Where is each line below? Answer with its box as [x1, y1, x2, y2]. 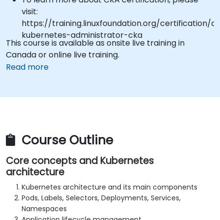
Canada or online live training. [6, 49, 119, 60]
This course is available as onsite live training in [6, 37, 185, 49]
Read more [6, 61, 49, 73]
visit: [22, 6, 38, 17]
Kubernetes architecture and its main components [22, 182, 197, 192]
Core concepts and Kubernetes [6, 154, 154, 168]
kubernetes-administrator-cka [22, 29, 142, 41]
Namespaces [22, 204, 67, 214]
